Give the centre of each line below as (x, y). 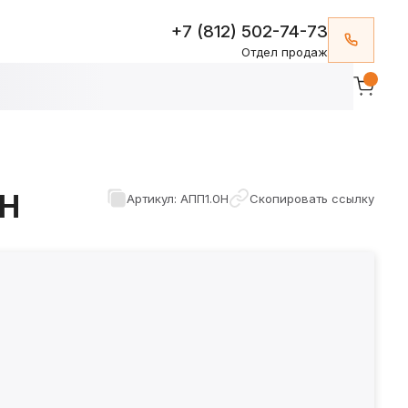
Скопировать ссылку (311, 198)
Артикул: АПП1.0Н (178, 198)
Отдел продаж (285, 51)
